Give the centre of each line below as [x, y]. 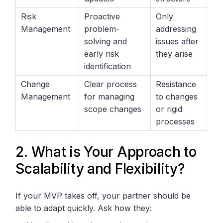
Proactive [102, 17]
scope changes [113, 109]
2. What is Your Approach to [106, 152]
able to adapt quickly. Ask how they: [84, 208]
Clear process [111, 84]
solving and [106, 42]
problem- [102, 29]
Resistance [176, 84]
